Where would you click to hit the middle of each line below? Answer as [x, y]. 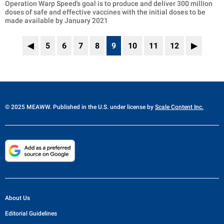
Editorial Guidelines [31, 213]
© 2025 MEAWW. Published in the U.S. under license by [80, 107]
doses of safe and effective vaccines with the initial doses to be [105, 12]
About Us [17, 198]
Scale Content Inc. [179, 107]
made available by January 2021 [56, 21]
